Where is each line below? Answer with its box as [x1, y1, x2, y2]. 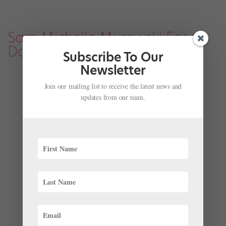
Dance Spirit [8, 42, 86, 62]
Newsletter [80, 62, 146, 79]
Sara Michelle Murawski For [8, 28, 186, 48]
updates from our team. [81, 92, 145, 102]
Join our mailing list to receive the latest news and [44, 81, 182, 91]
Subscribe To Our [63, 49, 163, 66]
